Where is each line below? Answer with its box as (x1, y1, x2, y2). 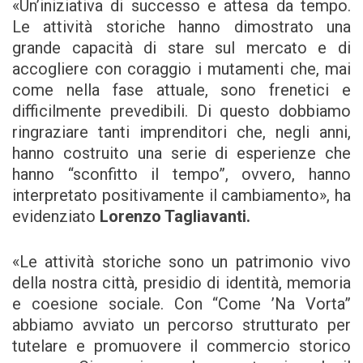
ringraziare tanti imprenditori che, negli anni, (12, 122, 351, 143)
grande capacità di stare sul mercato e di (12, 38, 351, 58)
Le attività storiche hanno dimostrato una (12, 17, 351, 37)
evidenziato (12, 207, 100, 227)
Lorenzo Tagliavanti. (100, 207, 250, 227)
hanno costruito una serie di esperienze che (12, 143, 351, 164)
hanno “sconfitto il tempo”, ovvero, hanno (12, 164, 351, 185)
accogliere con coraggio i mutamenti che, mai (12, 59, 351, 79)
